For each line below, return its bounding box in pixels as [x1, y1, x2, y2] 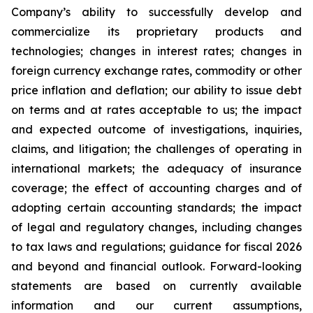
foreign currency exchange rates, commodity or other [11, 63, 302, 78]
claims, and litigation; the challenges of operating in [11, 141, 302, 156]
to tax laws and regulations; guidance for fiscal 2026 [11, 239, 302, 254]
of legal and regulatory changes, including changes [11, 219, 302, 234]
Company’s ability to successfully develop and [11, 4, 302, 19]
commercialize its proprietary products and [11, 24, 302, 38]
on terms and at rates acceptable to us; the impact [11, 102, 302, 117]
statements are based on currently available [11, 278, 302, 293]
